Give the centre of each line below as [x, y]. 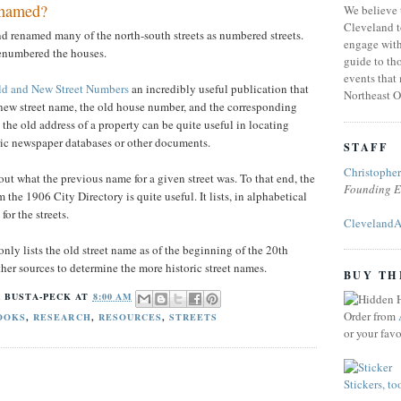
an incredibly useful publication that [219, 88]
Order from [371, 316]
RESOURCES [130, 316]
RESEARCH [62, 316]
